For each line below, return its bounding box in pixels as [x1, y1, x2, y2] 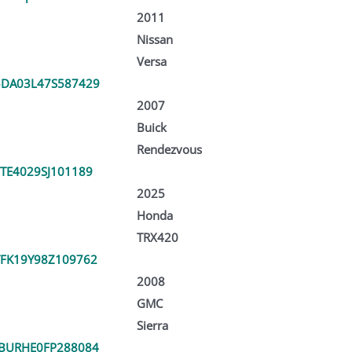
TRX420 [136, 229, 178, 245]
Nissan [136, 31, 173, 47]
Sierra [136, 317, 168, 333]
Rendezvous [136, 141, 202, 157]
